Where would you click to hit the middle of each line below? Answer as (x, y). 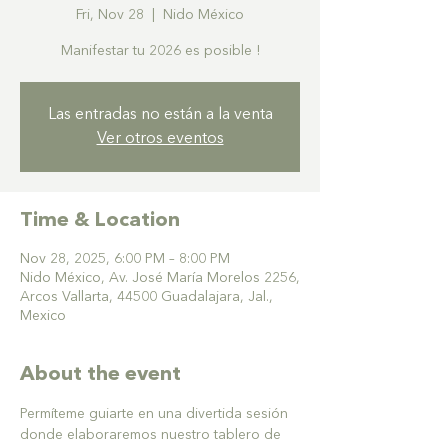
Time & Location (100, 221)
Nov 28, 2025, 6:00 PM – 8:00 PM (125, 259)
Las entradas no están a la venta (160, 115)
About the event (100, 375)
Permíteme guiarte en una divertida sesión (156, 414)
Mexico (43, 316)
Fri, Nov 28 (110, 15)
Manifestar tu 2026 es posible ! (160, 51)
